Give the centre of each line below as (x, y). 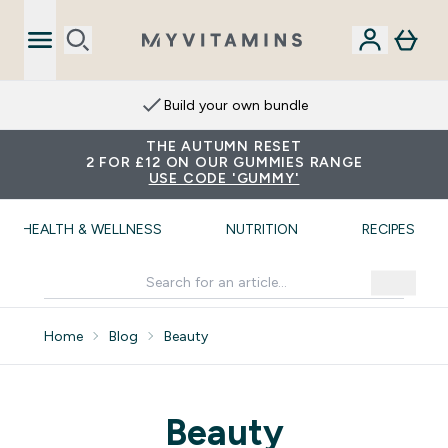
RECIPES (388, 229)
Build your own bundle (236, 105)
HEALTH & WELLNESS (92, 229)
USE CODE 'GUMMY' (224, 178)
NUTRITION (262, 229)
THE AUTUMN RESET (224, 146)
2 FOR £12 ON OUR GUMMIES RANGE (224, 162)
